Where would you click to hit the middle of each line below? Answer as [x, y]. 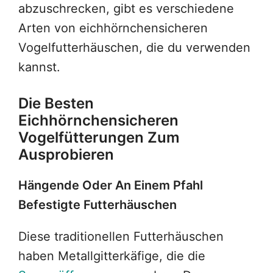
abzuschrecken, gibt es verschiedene [126, 9]
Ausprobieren [66, 155]
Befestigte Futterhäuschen [97, 205]
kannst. [39, 67]
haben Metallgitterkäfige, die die [112, 256]
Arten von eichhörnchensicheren [113, 28]
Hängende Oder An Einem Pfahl [111, 186]
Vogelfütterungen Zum [99, 138]
